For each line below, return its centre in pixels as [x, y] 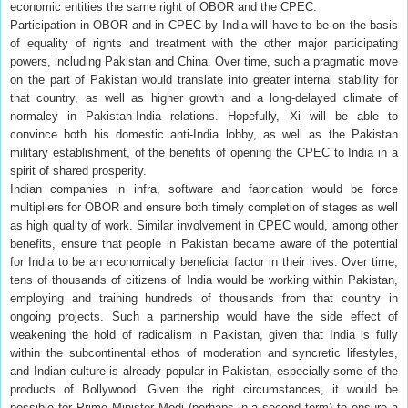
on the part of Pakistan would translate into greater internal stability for [204, 79]
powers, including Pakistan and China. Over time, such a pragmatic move [204, 61]
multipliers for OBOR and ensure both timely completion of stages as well [204, 207]
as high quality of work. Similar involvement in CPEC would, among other [204, 225]
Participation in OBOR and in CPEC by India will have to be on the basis [204, 25]
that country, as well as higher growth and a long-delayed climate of [204, 97]
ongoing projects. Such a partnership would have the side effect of [204, 316]
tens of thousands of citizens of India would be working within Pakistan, [204, 280]
